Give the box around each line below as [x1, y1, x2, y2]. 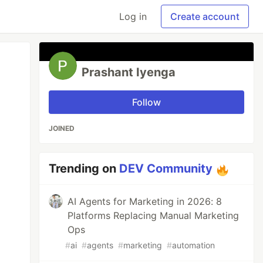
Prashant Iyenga [82, 65, 176, 79]
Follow [132, 96, 161, 108]
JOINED [49, 124, 75, 133]
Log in [119, 11, 147, 22]
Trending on [49, 161, 120, 176]
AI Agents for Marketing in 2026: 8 [68, 195, 222, 207]
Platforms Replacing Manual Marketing [68, 210, 240, 221]
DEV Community [119, 161, 213, 176]
